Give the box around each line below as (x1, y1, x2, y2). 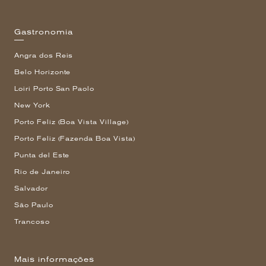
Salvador (14, 185, 48, 192)
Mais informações (14, 255, 95, 264)
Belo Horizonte (14, 69, 71, 76)
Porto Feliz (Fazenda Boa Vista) (14, 135, 135, 142)
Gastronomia (14, 27, 73, 36)
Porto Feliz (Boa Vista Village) (14, 119, 129, 126)
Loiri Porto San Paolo (14, 85, 95, 93)
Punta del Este (14, 152, 70, 159)
